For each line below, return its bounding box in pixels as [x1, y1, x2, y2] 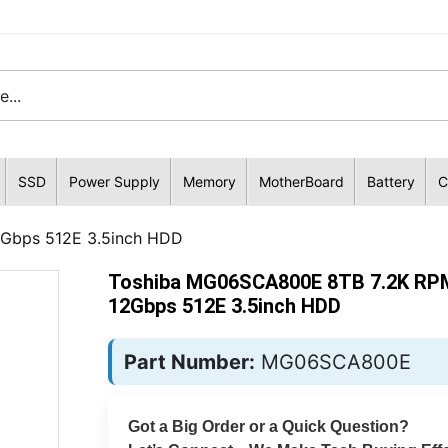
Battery [366, 173, 415, 190]
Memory [182, 173, 236, 190]
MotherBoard [258, 173, 344, 190]
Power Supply [68, 173, 160, 190]
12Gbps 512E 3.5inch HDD [107, 294, 341, 318]
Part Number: [123, 350, 255, 374]
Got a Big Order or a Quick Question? [127, 418, 409, 435]
